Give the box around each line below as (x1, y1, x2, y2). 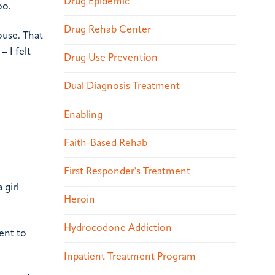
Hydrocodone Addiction (64, 223, 172, 234)
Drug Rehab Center (64, 25, 151, 36)
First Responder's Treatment (64, 167, 190, 177)
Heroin (64, 195, 95, 206)
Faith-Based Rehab (64, 138, 147, 149)
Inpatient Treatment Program (64, 252, 196, 262)
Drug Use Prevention (64, 53, 158, 64)
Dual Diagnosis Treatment (64, 82, 180, 92)
